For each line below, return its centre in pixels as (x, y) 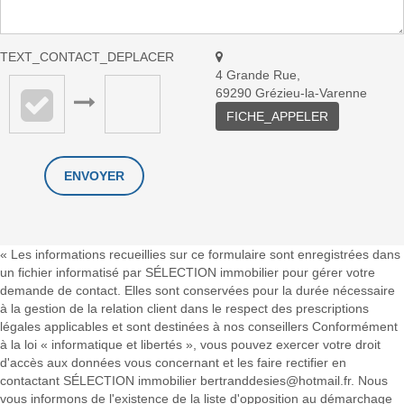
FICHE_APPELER (277, 116)
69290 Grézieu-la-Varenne (291, 92)
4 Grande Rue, (258, 74)
